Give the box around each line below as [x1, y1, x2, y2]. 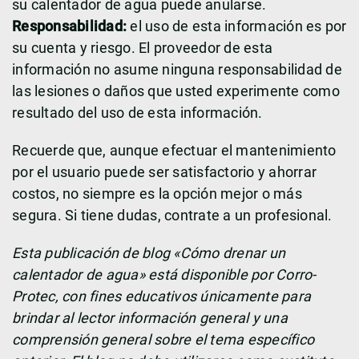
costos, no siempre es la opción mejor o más [12, 185, 302, 203]
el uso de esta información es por [127, 18, 347, 35]
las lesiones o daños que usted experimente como [12, 83, 340, 100]
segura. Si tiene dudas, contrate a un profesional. [12, 207, 333, 224]
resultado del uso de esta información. [12, 104, 263, 122]
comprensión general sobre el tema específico [12, 331, 314, 349]
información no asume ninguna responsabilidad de [12, 61, 342, 79]
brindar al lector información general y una [12, 309, 288, 327]
